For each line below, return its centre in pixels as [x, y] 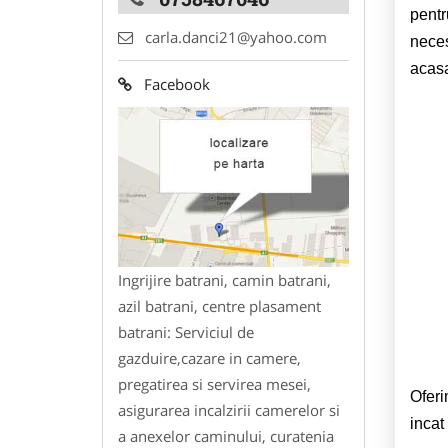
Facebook [171, 83]
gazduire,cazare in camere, [209, 358]
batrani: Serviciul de [186, 332]
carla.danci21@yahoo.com [236, 36]
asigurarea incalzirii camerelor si [229, 410]
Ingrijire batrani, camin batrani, [224, 280]
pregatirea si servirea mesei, [214, 384]
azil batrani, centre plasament [219, 306]
